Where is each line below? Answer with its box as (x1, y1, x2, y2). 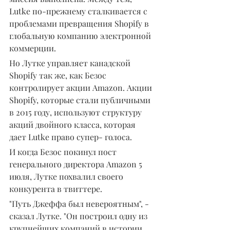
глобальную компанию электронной (9, 30, 153, 42)
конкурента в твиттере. (9, 183, 102, 195)
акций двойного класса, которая (9, 119, 138, 130)
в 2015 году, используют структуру (9, 107, 144, 118)
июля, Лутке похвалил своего (9, 171, 125, 182)
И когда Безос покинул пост (9, 146, 119, 158)
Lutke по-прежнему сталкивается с (9, 6, 149, 17)
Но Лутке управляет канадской (9, 57, 132, 69)
